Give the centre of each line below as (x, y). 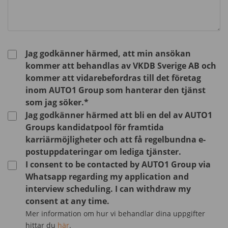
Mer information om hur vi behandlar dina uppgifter (116, 213)
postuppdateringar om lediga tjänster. (104, 151)
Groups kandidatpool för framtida (95, 127)
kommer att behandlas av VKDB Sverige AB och (121, 65)
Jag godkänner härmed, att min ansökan (108, 53)
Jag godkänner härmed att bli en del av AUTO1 (119, 115)
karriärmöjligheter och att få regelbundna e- (116, 139)
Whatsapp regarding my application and (107, 176)
